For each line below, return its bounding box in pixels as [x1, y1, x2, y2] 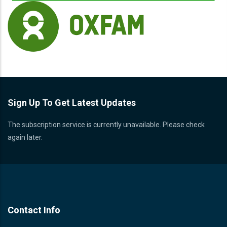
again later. [8, 133, 43, 141]
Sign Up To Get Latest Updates [8, 97, 136, 108]
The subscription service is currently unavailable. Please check [8, 120, 205, 129]
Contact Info [8, 204, 60, 215]
